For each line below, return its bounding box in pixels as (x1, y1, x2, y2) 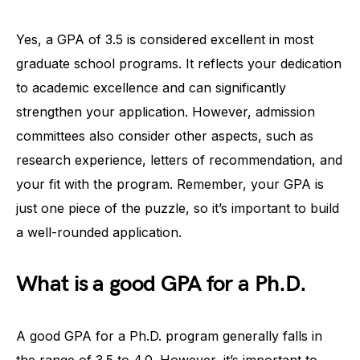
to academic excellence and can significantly (16, 79, 286, 96)
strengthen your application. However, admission (16, 103, 315, 120)
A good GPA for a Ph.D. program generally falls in (16, 327, 322, 344)
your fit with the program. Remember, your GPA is (16, 175, 324, 192)
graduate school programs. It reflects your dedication (16, 55, 342, 72)
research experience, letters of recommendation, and (16, 151, 342, 168)
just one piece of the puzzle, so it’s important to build (16, 199, 339, 216)
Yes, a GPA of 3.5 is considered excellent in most (16, 31, 313, 47)
